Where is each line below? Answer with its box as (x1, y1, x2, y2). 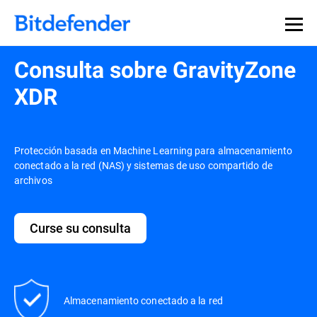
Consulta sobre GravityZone (14, 57, 296, 83)
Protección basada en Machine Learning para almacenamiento (14, 144, 292, 157)
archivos (14, 173, 52, 187)
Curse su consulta (30, 219, 131, 236)
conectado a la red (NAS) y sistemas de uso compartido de (14, 158, 272, 172)
